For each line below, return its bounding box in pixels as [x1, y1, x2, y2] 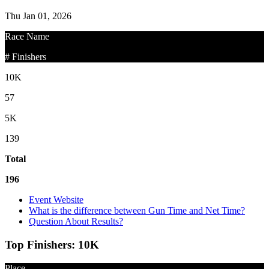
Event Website [29, 195, 83, 205]
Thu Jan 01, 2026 [5, 11, 71, 22]
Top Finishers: [5, 238, 78, 252]
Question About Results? [29, 216, 123, 227]
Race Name [5, 31, 49, 42]
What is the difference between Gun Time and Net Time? [29, 205, 245, 216]
